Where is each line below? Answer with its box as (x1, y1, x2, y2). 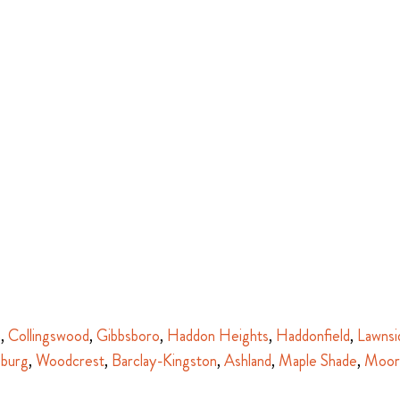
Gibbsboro (96, 324, 160, 347)
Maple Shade (279, 349, 357, 372)
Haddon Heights (167, 324, 269, 347)
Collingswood (8, 324, 89, 347)
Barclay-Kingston (112, 349, 217, 372)
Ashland (224, 349, 271, 372)
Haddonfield (276, 324, 350, 347)
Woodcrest (36, 349, 104, 372)
